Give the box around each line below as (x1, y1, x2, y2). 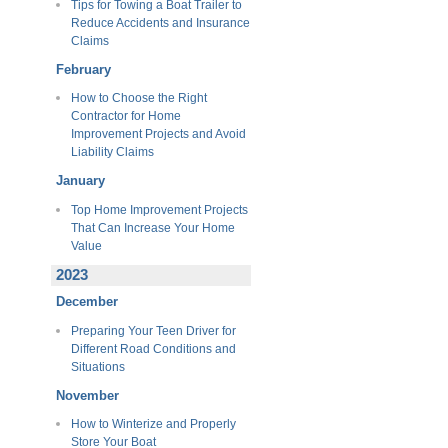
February (56, 61, 111, 77)
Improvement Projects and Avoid (70, 127, 246, 142)
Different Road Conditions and (70, 341, 236, 356)
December (56, 294, 118, 309)
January (56, 173, 105, 188)
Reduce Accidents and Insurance (70, 15, 250, 30)
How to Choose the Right (70, 91, 207, 106)
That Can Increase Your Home (70, 220, 235, 235)
